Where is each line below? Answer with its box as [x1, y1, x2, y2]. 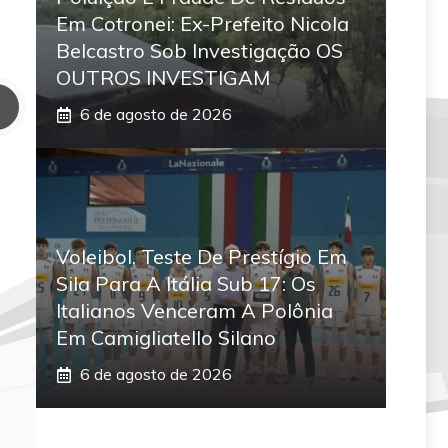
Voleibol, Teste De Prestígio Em [56, 244, 347, 270]
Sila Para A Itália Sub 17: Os [56, 271, 316, 297]
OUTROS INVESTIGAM [56, 65, 270, 91]
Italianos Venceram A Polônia [56, 298, 333, 324]
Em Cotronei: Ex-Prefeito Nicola [56, 11, 349, 37]
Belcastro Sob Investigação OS [56, 38, 343, 64]
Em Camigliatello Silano [56, 325, 276, 351]
